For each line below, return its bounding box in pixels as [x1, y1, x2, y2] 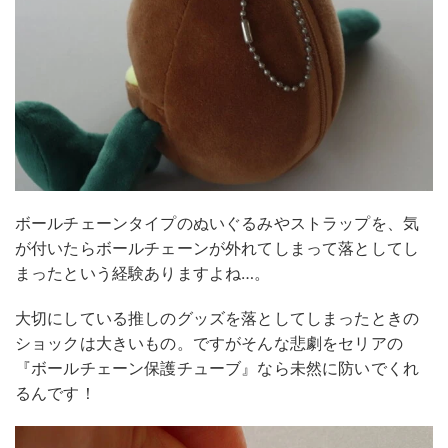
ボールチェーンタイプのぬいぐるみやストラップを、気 [15, 212, 419, 233]
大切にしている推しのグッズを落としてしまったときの [15, 307, 419, 328]
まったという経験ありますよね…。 [15, 262, 271, 283]
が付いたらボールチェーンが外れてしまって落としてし [15, 237, 419, 258]
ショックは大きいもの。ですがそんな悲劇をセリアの [15, 332, 403, 353]
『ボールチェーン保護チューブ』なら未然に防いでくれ [15, 357, 419, 378]
